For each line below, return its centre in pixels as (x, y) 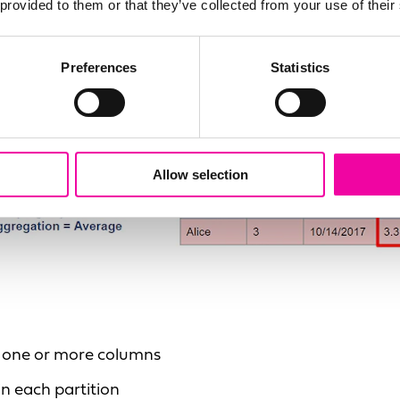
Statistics (300, 67)
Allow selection (200, 174)
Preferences (99, 67)
